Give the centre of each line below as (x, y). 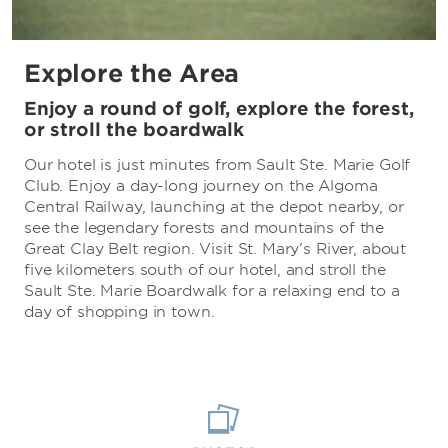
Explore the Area (132, 74)
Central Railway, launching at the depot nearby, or (214, 207)
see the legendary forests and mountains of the (204, 228)
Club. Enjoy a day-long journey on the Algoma (201, 186)
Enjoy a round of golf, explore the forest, (219, 109)
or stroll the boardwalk (134, 130)
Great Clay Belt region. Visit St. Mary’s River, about (215, 249)
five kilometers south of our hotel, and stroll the (205, 270)
